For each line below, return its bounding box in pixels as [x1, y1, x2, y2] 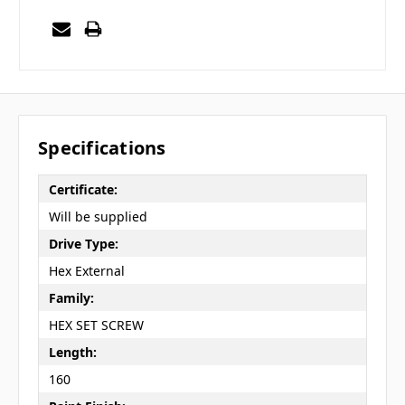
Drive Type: [48, 234, 118, 252]
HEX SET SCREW [48, 316, 144, 334]
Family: [48, 288, 94, 306]
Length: [48, 343, 97, 361]
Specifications [38, 136, 166, 161]
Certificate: [48, 180, 118, 198]
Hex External [48, 261, 125, 279]
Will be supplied [48, 207, 147, 225]
